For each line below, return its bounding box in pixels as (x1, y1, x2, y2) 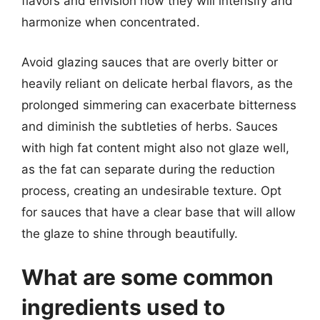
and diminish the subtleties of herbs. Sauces (21, 119, 278, 134)
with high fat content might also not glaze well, (21, 140, 289, 155)
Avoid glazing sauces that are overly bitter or (21, 54, 278, 69)
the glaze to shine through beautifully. (21, 226, 238, 241)
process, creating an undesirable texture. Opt (21, 183, 281, 198)
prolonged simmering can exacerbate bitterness (21, 97, 296, 112)
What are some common (21, 264, 274, 290)
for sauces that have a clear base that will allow (21, 204, 296, 219)
